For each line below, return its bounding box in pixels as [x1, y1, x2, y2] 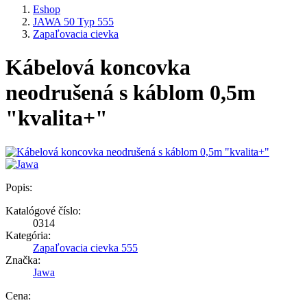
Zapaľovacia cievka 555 [33, 241, 138, 254]
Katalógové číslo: [5, 204, 81, 217]
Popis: [5, 181, 32, 193]
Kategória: [5, 229, 51, 241]
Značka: [5, 254, 40, 266]
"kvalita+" [5, 106, 108, 131]
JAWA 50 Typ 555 [33, 16, 114, 27]
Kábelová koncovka [5, 55, 191, 80]
